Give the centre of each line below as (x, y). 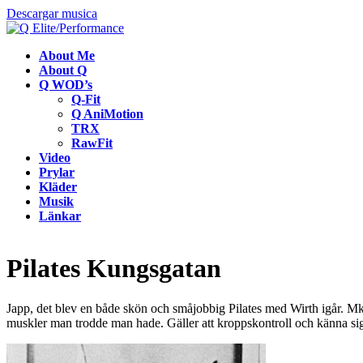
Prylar (57, 172)
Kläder (58, 187)
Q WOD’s (66, 85)
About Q (63, 70)
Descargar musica (52, 13)
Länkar (60, 216)
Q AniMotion (107, 114)
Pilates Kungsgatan (114, 269)
